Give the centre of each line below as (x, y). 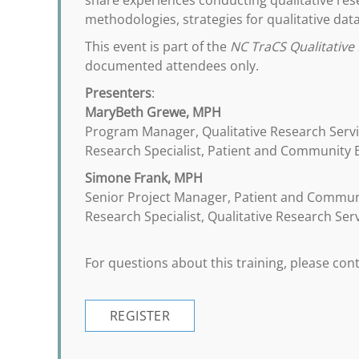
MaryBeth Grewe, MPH (153, 112)
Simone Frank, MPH (144, 178)
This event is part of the (157, 46)
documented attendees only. (172, 66)
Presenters (118, 93)
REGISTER (140, 316)
